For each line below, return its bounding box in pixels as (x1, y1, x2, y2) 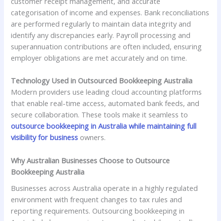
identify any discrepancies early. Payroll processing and (11, 30, 191, 40)
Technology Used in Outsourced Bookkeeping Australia (11, 75, 193, 86)
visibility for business (11, 132, 78, 143)
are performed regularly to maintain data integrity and (11, 19, 191, 29)
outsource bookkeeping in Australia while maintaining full (11, 121, 197, 131)
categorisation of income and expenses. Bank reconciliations (11, 7, 210, 18)
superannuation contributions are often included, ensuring (11, 41, 202, 52)
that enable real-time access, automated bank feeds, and (11, 98, 200, 109)
